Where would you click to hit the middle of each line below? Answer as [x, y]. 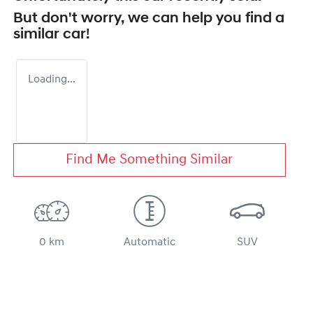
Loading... [52, 80]
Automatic [149, 243]
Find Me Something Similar [150, 160]
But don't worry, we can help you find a [149, 19]
